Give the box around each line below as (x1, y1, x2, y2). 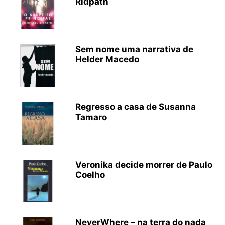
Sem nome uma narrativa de (75, 44, 193, 54)
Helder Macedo (75, 54, 139, 64)
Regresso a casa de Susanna (75, 102, 196, 112)
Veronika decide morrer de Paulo (75, 160, 212, 170)
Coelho (75, 170, 105, 180)
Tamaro (75, 112, 107, 122)
